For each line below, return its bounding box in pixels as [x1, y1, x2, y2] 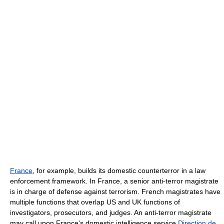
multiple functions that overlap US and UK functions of [10, 197, 180, 206]
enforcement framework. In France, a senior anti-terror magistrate [10, 176, 218, 185]
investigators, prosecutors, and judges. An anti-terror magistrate [10, 208, 211, 216]
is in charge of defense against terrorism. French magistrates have [10, 187, 220, 195]
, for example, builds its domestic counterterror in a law [32, 166, 205, 174]
